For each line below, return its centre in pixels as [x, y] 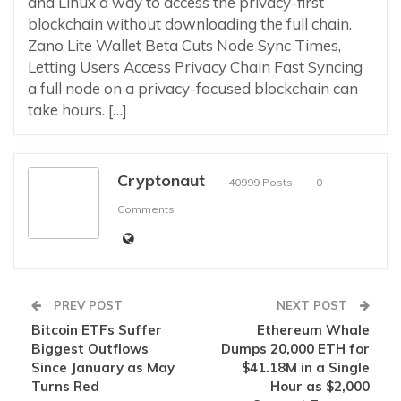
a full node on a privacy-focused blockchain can [193, 89]
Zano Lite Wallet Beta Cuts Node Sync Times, [184, 46]
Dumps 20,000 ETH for [295, 349]
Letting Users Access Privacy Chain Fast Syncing [195, 67]
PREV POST [86, 306]
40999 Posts [260, 182]
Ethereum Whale [313, 330]
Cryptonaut [161, 181]
